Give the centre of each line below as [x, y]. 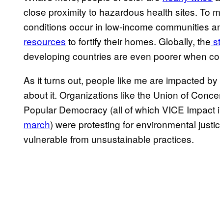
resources [45, 41]
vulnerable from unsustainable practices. [109, 139]
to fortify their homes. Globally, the [138, 41]
